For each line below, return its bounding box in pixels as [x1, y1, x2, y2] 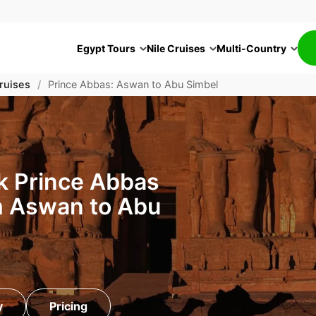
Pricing [49, 299, 87, 313]
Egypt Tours [77, 42, 135, 54]
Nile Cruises [147, 42, 205, 54]
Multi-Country [217, 42, 286, 54]
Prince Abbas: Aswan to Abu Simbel [48, 78, 218, 91]
